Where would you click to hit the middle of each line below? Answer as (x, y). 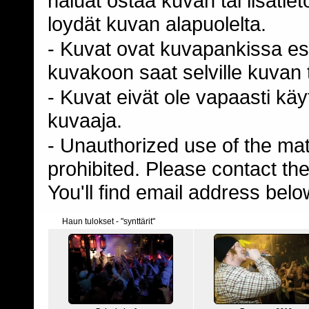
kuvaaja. (85, 120)
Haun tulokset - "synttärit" (109, 221)
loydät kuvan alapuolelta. (157, 24)
